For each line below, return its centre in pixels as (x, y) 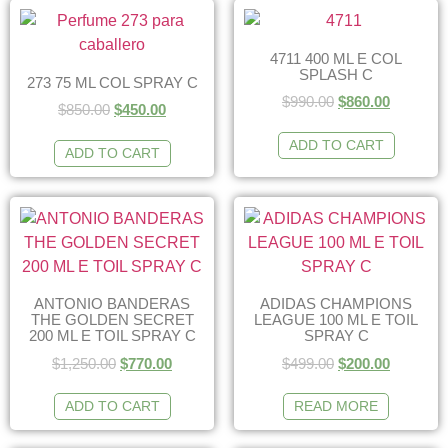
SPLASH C (336, 74)
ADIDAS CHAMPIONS (336, 303)
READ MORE (336, 406)
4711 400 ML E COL (336, 58)
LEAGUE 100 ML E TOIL (336, 319)
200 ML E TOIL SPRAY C (112, 335)
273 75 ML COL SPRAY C (112, 82)
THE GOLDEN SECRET (112, 319)
